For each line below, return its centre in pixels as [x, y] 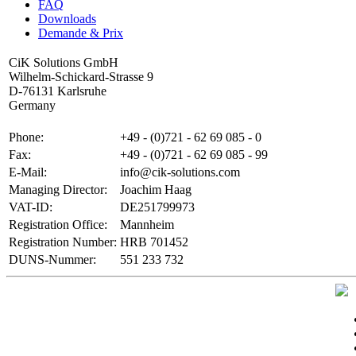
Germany [32, 105]
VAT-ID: [31, 207]
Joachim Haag [156, 190]
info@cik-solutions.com [180, 172]
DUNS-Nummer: [52, 259]
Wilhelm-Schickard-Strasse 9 [81, 77]
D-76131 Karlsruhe [58, 91]
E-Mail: [28, 172]
